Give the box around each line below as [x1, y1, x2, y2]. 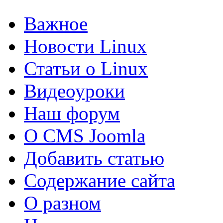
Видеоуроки [24, 80, 125, 102]
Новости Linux [24, 35, 147, 57]
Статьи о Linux [24, 58, 148, 80]
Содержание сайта [24, 170, 175, 192]
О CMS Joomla [24, 125, 145, 147]
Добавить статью [24, 147, 164, 169]
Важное [24, 13, 88, 35]
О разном [24, 192, 101, 214]
